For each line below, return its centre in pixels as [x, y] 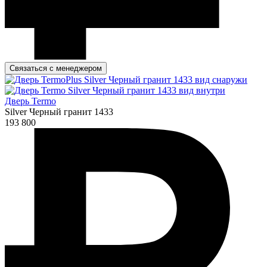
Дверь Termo [30, 101]
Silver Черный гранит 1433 [59, 111]
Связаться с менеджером [56, 68]
